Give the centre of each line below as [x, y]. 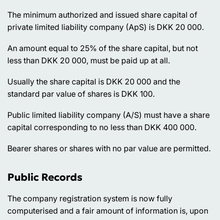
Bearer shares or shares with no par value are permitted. [109, 148]
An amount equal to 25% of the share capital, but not [103, 48]
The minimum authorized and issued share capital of [102, 14]
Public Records [45, 177]
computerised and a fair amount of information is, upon [108, 211]
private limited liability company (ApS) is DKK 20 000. [106, 27]
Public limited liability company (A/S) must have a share [109, 115]
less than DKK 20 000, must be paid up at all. [89, 60]
